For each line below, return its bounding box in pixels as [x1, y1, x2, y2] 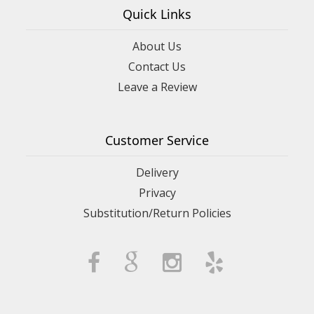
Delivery [135, 164, 179, 180]
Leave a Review [117, 78, 197, 95]
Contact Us [128, 58, 186, 74]
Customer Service [105, 131, 209, 149]
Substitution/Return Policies [83, 205, 231, 221]
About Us [132, 38, 182, 54]
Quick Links [123, 5, 191, 22]
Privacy [138, 184, 176, 200]
